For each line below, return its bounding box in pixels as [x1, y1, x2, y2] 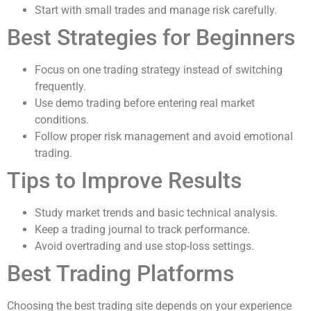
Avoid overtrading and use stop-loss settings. [35, 239, 254, 253]
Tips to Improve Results [7, 167, 242, 194]
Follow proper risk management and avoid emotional [35, 129, 293, 143]
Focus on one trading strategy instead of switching [35, 62, 283, 76]
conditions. [35, 112, 89, 126]
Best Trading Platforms [7, 260, 234, 287]
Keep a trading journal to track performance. [35, 222, 250, 236]
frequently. [35, 79, 86, 93]
